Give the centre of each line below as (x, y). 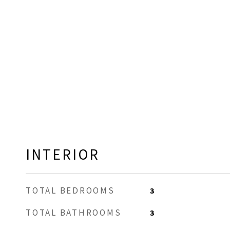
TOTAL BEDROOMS (70, 190)
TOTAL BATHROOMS (74, 213)
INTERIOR (63, 154)
